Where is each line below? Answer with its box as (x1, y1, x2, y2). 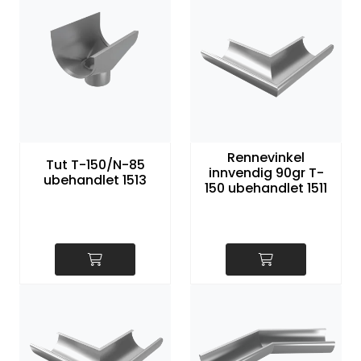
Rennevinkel (227, 147, 305, 167)
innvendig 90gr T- (208, 163, 324, 182)
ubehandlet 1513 (44, 171, 147, 190)
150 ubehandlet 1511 (205, 178, 327, 197)
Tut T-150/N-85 (45, 156, 145, 175)
